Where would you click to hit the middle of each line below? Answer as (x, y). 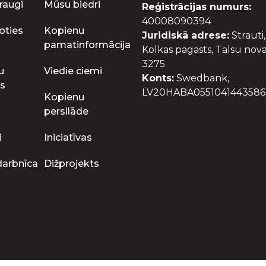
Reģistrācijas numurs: (197, 7)
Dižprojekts (72, 164)
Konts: (158, 78)
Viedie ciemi (73, 71)
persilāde (66, 111)
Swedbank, (202, 78)
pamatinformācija (87, 45)
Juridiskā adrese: (186, 35)
